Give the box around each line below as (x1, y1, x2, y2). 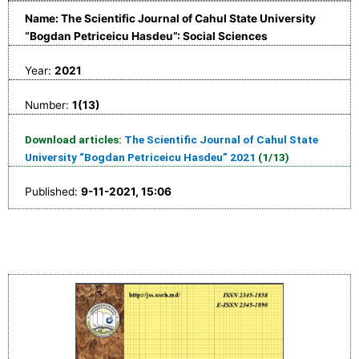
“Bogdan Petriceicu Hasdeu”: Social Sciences (25, 29, 268, 42)
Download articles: (25, 132, 124, 146)
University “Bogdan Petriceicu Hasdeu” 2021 (25, 150, 256, 163)
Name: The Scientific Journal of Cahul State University (25, 11, 316, 25)
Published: (25, 184, 81, 198)
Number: (25, 98, 72, 111)
